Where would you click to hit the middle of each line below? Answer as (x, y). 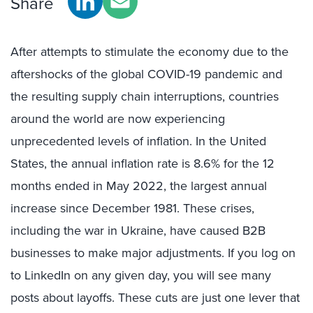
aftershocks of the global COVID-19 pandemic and (146, 74)
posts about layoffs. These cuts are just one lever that (155, 298)
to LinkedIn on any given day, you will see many (141, 275)
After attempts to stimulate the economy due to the (150, 52)
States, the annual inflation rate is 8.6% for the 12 (143, 163)
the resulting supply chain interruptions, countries (145, 96)
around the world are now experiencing (118, 119)
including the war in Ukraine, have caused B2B (138, 231)
